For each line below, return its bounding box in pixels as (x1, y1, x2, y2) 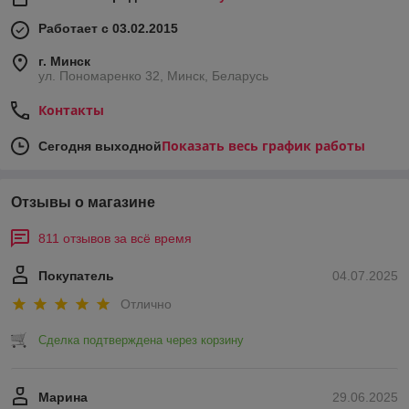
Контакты (38, 100, 104, 119)
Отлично (121, 297, 172, 312)
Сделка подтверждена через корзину (38, 333, 244, 348)
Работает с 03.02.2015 (38, 20, 178, 36)
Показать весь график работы (162, 136, 365, 154)
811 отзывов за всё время (38, 230, 192, 246)
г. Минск (38, 53, 90, 68)
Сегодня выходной (38, 138, 162, 153)
